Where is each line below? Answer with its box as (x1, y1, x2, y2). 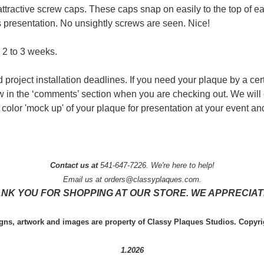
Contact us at (49, 160, 98, 170)
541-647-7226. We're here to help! (97, 160, 214, 170)
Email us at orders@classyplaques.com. (62, 174, 202, 184)
